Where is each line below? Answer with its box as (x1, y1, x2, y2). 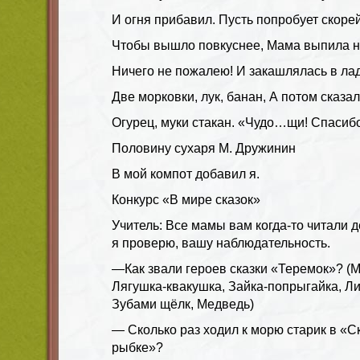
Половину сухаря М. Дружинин (112, 141, 296, 155)
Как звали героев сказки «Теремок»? (125, 261, 343, 276)
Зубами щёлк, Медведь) (112, 297, 254, 311)
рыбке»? (112, 340, 163, 354)
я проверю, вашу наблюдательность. (112, 235, 330, 250)
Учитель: (112, 218, 166, 232)
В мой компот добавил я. (112, 166, 260, 181)
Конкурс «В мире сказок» (112, 192, 260, 207)
